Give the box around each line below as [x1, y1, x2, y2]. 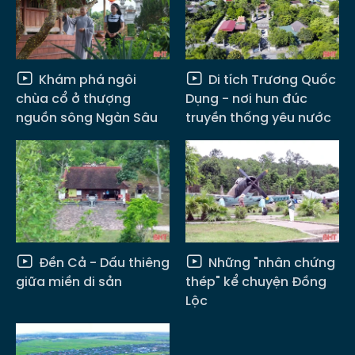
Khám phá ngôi [36, 70, 136, 89]
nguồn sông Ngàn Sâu [16, 108, 158, 127]
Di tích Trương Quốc [205, 70, 336, 89]
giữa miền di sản [16, 273, 122, 292]
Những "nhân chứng [205, 254, 335, 273]
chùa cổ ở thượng [16, 89, 131, 108]
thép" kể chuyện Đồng [185, 273, 326, 292]
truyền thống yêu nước [185, 108, 331, 127]
